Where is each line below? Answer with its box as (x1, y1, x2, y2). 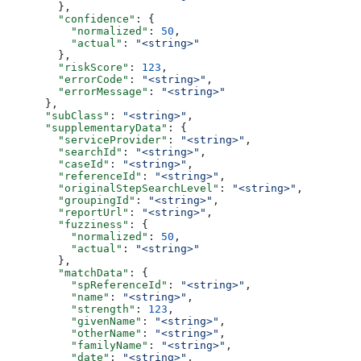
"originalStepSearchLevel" (6, 181, 219, 194)
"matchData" (6, 266, 129, 279)
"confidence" (6, 12, 135, 25)
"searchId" (6, 145, 122, 158)
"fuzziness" (6, 218, 129, 230)
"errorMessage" (6, 85, 148, 98)
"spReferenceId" (6, 278, 168, 291)
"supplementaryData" (6, 121, 168, 134)
